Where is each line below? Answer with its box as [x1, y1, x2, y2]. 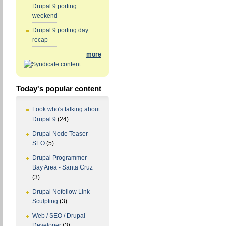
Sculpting [32, 198, 58, 205]
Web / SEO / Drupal [32, 212, 85, 220]
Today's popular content [16, 84, 101, 93]
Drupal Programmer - [32, 154, 90, 162]
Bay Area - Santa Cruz [32, 164, 93, 172]
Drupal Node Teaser [32, 130, 88, 138]
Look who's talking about [32, 106, 100, 114]
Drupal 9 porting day [32, 27, 88, 34]
